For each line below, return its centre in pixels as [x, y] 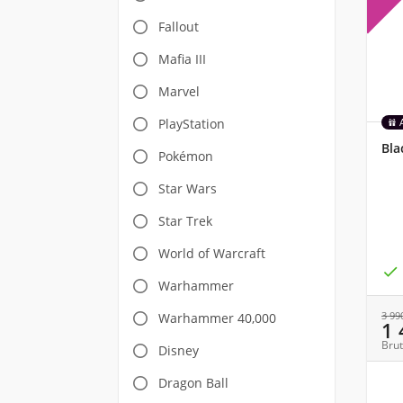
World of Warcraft [212, 253]
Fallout [179, 27]
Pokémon [186, 156]
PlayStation [192, 124]
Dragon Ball [193, 383]
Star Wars [188, 188]
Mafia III [182, 59]
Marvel [179, 91]
